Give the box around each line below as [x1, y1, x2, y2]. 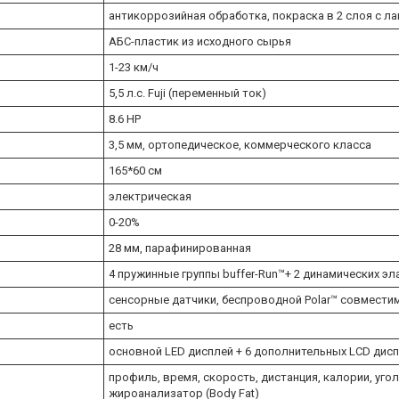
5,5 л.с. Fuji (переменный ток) [109, 85, 266, 100]
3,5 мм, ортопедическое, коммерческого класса [109, 137, 371, 151]
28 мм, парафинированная [109, 240, 251, 255]
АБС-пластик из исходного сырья [109, 34, 291, 48]
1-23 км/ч [109, 60, 159, 74]
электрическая [109, 189, 191, 203]
